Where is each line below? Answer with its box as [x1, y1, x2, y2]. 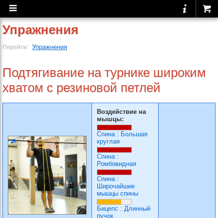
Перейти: [2, 44, 30, 50]
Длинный [124, 205, 150, 212]
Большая [121, 130, 147, 138]
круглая [97, 138, 120, 145]
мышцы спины [97, 190, 138, 197]
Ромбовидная [97, 160, 136, 167]
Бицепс [97, 205, 118, 212]
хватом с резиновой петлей [2, 80, 161, 95]
